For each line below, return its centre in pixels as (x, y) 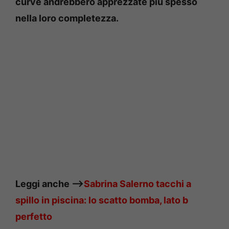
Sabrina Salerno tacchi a (138, 184)
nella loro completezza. (67, 18)
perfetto (34, 217)
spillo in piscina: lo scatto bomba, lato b (102, 200)
